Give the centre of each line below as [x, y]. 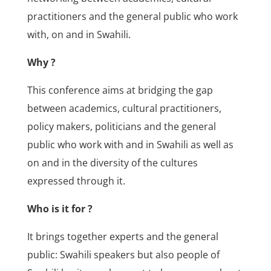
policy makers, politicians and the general [121, 127]
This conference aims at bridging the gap [120, 90]
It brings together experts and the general [122, 237]
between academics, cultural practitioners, [124, 109]
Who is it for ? [60, 209]
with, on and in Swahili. [79, 35]
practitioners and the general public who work [132, 17]
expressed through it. [76, 181]
